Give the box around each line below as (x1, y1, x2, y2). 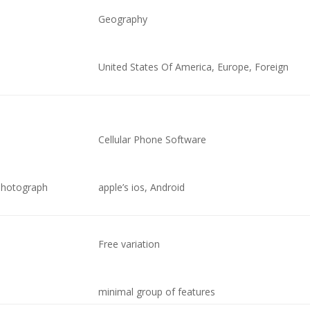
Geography (98, 12, 148, 26)
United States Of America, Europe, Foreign (98, 60, 289, 73)
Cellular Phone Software (98, 133, 207, 146)
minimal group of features (98, 285, 216, 298)
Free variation (98, 237, 161, 250)
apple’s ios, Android (98, 181, 185, 194)
